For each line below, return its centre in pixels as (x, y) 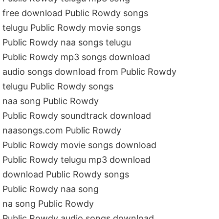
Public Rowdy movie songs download (80, 145)
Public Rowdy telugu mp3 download (77, 160)
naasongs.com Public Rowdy (62, 130)
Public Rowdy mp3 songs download (77, 57)
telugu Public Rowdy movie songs (72, 28)
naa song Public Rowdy (51, 101)
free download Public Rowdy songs (76, 13)
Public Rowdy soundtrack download (77, 116)
